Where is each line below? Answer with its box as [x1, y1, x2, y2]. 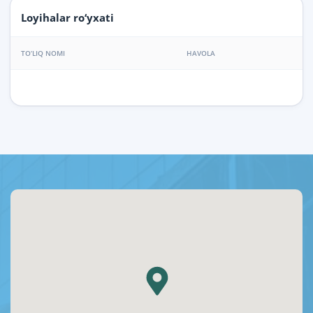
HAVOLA [187, 48, 215, 59]
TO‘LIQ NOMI [21, 48, 65, 59]
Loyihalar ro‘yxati [21, 10, 114, 25]
